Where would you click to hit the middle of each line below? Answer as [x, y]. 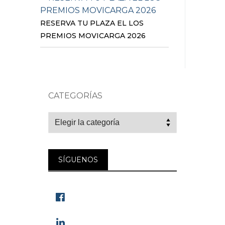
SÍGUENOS [78, 159]
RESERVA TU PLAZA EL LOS [92, 23]
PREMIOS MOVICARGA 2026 [93, 35]
